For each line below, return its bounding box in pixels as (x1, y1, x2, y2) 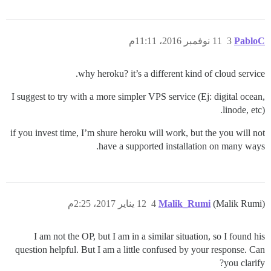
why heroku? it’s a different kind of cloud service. (78, 68, 265, 79)
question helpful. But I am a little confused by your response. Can (15, 244, 265, 255)
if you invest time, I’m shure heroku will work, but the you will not (10, 127, 265, 138)
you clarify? (224, 257, 265, 268)
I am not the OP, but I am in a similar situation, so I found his (34, 230, 265, 241)
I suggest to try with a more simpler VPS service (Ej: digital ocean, (11, 91, 265, 102)
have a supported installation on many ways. (99, 140, 265, 151)
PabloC (234, 35, 265, 46)
